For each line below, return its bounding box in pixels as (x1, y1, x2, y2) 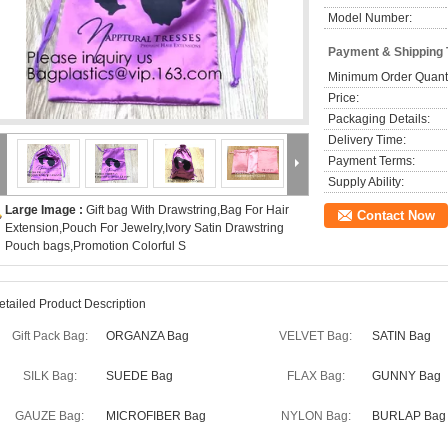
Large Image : (5, 203, 86, 217)
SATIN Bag (372, 329, 431, 343)
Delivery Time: (328, 133, 406, 147)
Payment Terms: (328, 154, 415, 168)
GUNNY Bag (372, 369, 441, 383)
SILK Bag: (22, 369, 77, 383)
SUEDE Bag (106, 369, 173, 383)
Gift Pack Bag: (11, 329, 88, 343)
